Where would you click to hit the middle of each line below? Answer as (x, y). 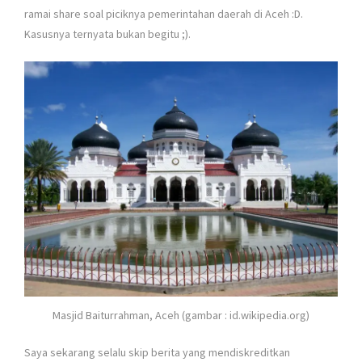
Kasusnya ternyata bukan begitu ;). (107, 34)
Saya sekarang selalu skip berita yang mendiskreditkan (157, 353)
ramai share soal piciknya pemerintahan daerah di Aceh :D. (164, 13)
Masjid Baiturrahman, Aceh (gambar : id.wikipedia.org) (181, 316)
